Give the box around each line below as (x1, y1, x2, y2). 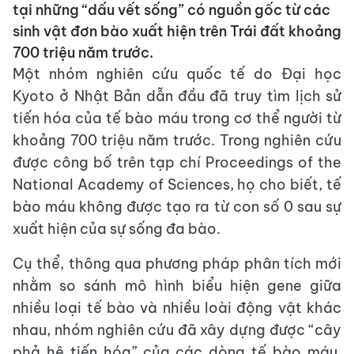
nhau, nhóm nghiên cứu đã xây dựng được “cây (13, 320, 341, 339)
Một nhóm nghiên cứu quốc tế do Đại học (13, 64, 341, 83)
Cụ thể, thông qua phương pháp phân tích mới (13, 254, 341, 273)
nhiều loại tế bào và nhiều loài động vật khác (13, 298, 341, 317)
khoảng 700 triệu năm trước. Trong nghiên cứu (13, 130, 341, 149)
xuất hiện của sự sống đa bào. (13, 219, 220, 238)
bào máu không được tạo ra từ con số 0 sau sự (13, 197, 341, 216)
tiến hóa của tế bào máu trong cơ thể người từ (13, 108, 341, 127)
